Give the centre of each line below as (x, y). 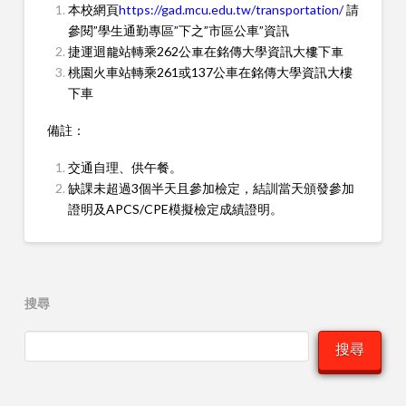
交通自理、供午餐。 (126, 168)
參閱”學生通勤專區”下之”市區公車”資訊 (179, 30)
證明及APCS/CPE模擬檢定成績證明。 (176, 209)
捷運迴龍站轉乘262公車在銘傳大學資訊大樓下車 (206, 51)
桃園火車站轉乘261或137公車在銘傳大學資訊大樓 (211, 72)
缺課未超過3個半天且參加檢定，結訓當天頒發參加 (212, 188)
